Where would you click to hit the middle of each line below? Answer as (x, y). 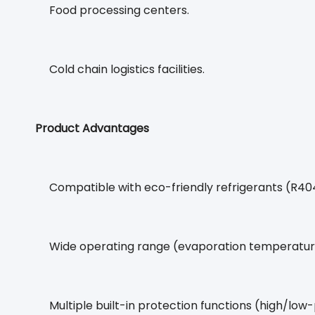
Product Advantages (92, 128)
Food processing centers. (119, 10)
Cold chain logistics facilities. (127, 69)
